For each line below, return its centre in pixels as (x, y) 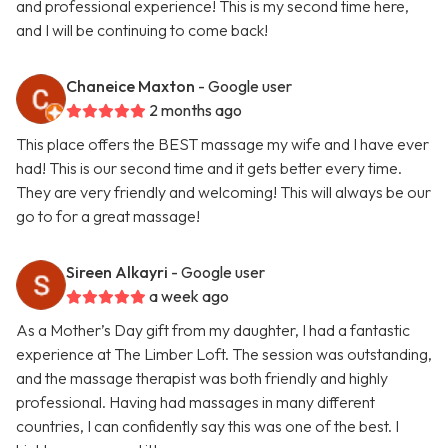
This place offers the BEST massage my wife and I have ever (222, 144)
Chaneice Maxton (130, 86)
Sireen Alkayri (117, 272)
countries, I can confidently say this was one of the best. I (207, 426)
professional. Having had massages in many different (195, 402)
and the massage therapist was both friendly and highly (202, 378)
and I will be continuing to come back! (142, 30)
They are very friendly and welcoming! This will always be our (223, 192)
